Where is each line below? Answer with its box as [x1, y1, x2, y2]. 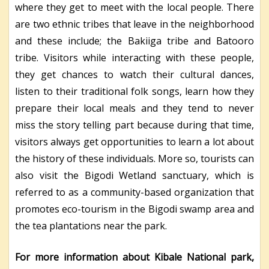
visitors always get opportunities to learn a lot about [15, 135, 254, 149]
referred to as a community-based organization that [15, 186, 254, 199]
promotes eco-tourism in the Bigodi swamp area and [15, 202, 254, 216]
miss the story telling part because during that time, [15, 118, 254, 132]
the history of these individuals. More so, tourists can [15, 152, 254, 166]
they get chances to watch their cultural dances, [15, 68, 254, 82]
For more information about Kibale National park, [15, 250, 254, 264]
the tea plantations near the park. [15, 219, 167, 233]
